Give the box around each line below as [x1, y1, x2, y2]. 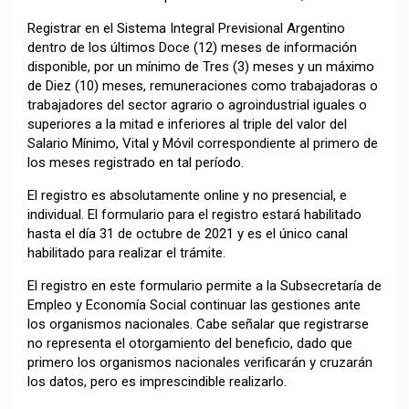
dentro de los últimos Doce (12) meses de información [27, 39, 357, 57]
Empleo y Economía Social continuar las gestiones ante [27, 297, 361, 314]
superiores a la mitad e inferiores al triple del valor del [27, 116, 347, 133]
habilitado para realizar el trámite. [27, 245, 225, 262]
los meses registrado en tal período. [27, 154, 244, 172]
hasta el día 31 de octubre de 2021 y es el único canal [27, 225, 348, 243]
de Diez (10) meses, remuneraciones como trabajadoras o [27, 78, 378, 95]
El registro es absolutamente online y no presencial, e [27, 187, 347, 204]
